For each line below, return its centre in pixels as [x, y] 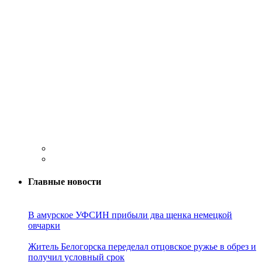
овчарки [44, 226]
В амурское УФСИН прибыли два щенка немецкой [130, 215]
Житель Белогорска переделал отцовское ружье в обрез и [142, 247]
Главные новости [65, 182]
